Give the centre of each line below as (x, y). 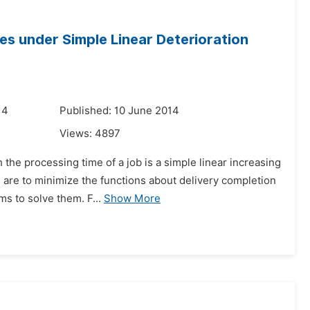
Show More (132, 199)
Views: (77, 134)
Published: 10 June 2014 (119, 111)
